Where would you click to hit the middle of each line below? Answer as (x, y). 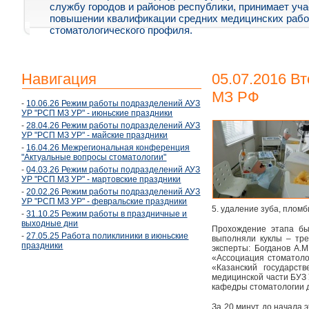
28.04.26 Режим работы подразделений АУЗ (113, 126)
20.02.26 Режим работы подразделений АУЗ (113, 192)
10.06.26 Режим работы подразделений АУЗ (113, 104)
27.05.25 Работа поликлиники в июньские (108, 236)
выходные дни (50, 224)
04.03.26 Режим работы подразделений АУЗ (113, 170)
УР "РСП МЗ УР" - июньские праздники (97, 113)
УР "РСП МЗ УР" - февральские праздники (104, 202)
